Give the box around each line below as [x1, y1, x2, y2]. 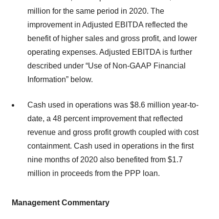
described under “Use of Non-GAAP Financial [27, 62, 186, 70]
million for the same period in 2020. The [27, 7, 164, 16]
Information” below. [27, 75, 93, 84]
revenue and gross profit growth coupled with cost [27, 128, 198, 137]
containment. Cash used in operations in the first [27, 142, 194, 151]
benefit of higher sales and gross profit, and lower [27, 34, 197, 43]
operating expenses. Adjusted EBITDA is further [27, 48, 192, 57]
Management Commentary [12, 198, 109, 207]
